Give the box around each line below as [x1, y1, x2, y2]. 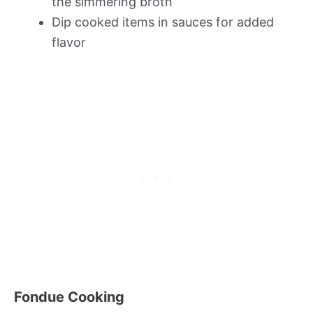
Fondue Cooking [14, 288, 124, 305]
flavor [52, 34, 86, 50]
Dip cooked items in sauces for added [52, 14, 274, 29]
